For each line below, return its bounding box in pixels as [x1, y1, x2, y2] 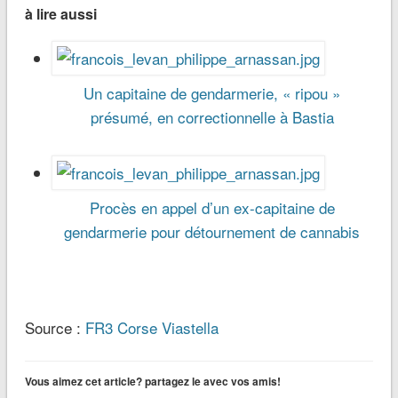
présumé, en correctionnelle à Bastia [90, 106, 334, 129]
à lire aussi [24, 4, 97, 25]
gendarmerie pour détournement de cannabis [64, 220, 361, 243]
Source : [24, 316, 85, 339]
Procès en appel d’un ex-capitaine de [89, 196, 335, 219]
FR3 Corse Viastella [84, 316, 219, 339]
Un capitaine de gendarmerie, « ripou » [84, 82, 341, 105]
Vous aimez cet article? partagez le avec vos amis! [24, 373, 281, 390]
